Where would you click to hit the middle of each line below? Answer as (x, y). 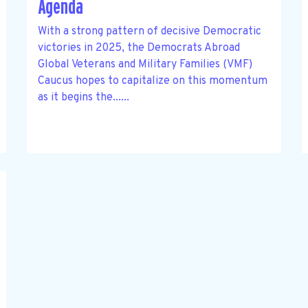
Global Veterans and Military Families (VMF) (145, 64)
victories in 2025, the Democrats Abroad (139, 48)
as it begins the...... (83, 97)
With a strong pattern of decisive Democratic (149, 31)
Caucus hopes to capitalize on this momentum (152, 81)
